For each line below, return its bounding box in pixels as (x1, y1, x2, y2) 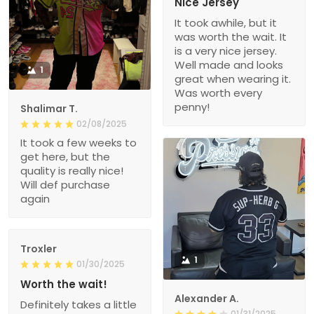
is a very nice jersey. (175, 43, 277, 59)
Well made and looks (175, 57, 283, 73)
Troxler (20, 242, 57, 257)
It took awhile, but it (175, 15, 277, 31)
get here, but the (20, 149, 110, 165)
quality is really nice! (20, 163, 123, 179)
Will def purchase (20, 177, 110, 193)
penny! (175, 100, 210, 115)
